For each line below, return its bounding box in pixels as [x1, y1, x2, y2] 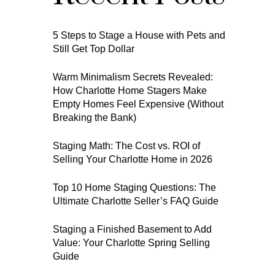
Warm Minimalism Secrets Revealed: [53, 72, 214, 82]
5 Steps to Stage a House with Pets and [53, 30, 226, 41]
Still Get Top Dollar [53, 44, 135, 54]
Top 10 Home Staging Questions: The [53, 182, 217, 193]
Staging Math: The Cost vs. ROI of [53, 141, 201, 151]
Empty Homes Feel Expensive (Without [53, 99, 224, 109]
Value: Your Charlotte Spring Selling [53, 238, 211, 248]
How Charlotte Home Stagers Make [53, 85, 207, 96]
